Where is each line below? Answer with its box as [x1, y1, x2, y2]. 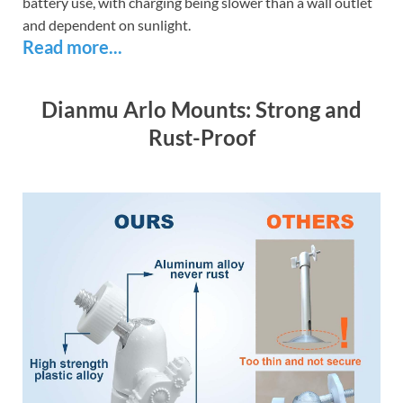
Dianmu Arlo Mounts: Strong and [41, 95, 362, 122]
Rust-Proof [148, 123, 255, 150]
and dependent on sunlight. [22, 16, 191, 34]
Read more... [22, 36, 122, 58]
